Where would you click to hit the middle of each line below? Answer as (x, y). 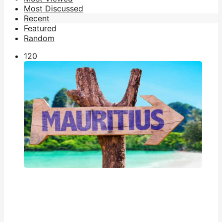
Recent (37, 18)
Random (39, 38)
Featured (40, 28)
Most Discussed (54, 8)
